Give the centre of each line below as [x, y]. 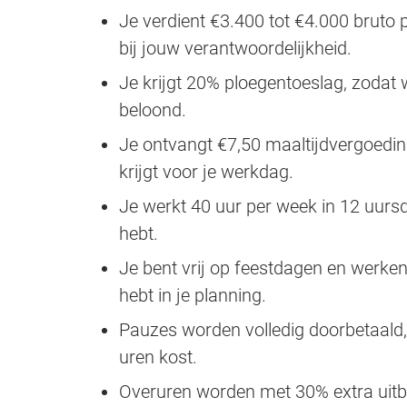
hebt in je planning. [193, 295]
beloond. [153, 109]
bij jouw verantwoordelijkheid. [235, 48]
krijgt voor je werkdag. [206, 171]
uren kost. [158, 357]
